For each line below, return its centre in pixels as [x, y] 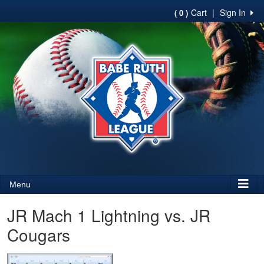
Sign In [235, 12]
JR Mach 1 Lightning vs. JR [109, 215]
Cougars [39, 234]
